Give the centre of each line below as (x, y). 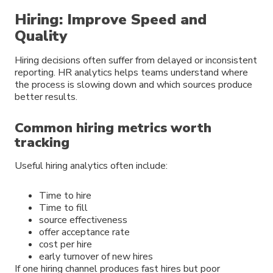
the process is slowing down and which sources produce (133, 84)
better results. (46, 97)
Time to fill (63, 207)
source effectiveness (83, 220)
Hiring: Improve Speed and (111, 19)
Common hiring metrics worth (113, 128)
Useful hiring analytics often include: (91, 165)
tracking (42, 142)
